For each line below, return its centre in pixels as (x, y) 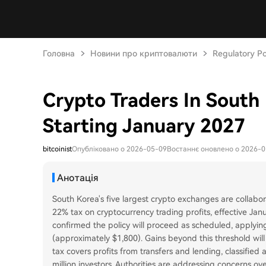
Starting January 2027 (144, 126)
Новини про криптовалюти (144, 53)
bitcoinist (57, 149)
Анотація (78, 178)
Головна (59, 53)
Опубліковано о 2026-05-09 (119, 149)
